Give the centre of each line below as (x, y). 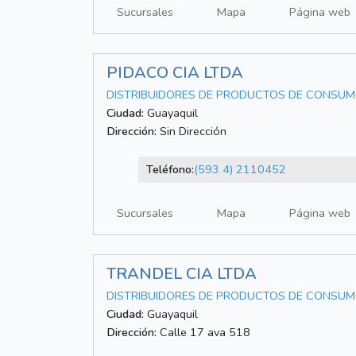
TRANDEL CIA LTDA (182, 274)
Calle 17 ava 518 (203, 333)
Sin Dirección (192, 132)
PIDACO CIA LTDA (175, 73)
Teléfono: (170, 170)
